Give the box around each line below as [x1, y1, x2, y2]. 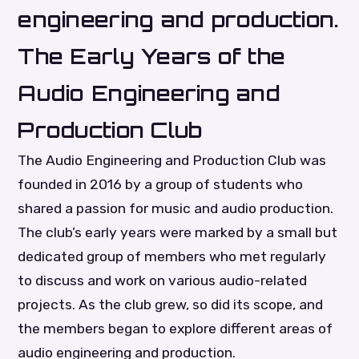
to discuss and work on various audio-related [18, 272, 308, 288]
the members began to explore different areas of [18, 321, 333, 337]
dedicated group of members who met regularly [18, 248, 327, 264]
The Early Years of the [18, 42, 286, 69]
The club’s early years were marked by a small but [18, 224, 338, 240]
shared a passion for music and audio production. [18, 200, 334, 216]
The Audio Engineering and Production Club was [18, 152, 327, 168]
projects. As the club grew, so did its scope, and [18, 296, 324, 313]
